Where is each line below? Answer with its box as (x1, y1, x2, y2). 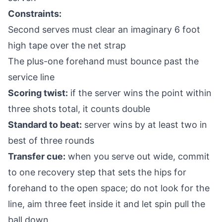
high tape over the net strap (8, 40, 126, 51)
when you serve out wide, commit (65, 151, 210, 162)
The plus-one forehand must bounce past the (8, 56, 199, 66)
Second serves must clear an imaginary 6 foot (8, 24, 200, 35)
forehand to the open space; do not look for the (8, 183, 210, 193)
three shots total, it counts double (8, 104, 150, 114)
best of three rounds (8, 135, 94, 146)
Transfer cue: (8, 151, 65, 162)
